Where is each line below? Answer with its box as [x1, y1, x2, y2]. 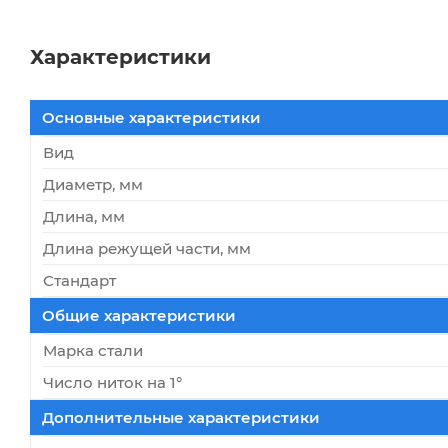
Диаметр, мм [43, 174, 143, 194]
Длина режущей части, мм [43, 238, 251, 258]
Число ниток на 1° [43, 372, 182, 392]
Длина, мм [43, 206, 125, 226]
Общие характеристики [42, 305, 236, 325]
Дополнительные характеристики [42, 407, 320, 427]
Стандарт [43, 270, 116, 290]
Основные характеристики [42, 107, 261, 127]
